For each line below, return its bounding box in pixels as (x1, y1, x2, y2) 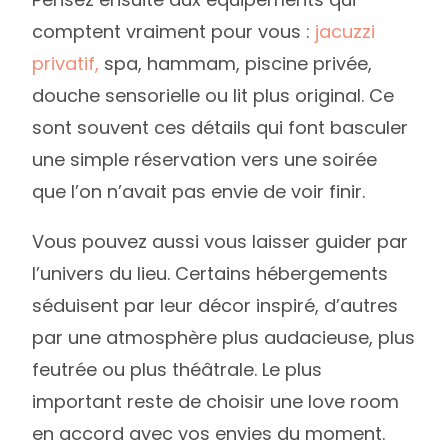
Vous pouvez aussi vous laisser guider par (32, 228, 409, 254)
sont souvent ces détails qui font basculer (32, 114, 409, 140)
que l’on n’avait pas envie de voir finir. (32, 178, 366, 204)
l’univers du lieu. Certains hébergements (32, 260, 389, 286)
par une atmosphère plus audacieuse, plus (32, 324, 416, 350)
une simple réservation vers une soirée (32, 146, 378, 172)
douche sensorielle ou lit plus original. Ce (32, 82, 395, 108)
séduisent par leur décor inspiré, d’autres (32, 292, 399, 318)
